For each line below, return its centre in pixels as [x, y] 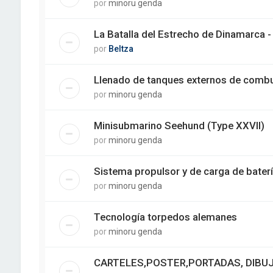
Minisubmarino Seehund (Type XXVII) [179, 125]
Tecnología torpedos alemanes [165, 217]
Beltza [121, 48]
